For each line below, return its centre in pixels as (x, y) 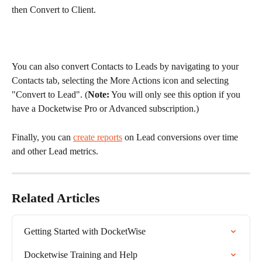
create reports (98, 137)
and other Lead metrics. (55, 151)
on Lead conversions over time (181, 137)
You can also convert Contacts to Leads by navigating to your (126, 67)
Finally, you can (42, 137)
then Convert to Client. (54, 10)
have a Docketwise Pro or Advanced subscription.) (105, 109)
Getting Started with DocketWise (85, 231)
